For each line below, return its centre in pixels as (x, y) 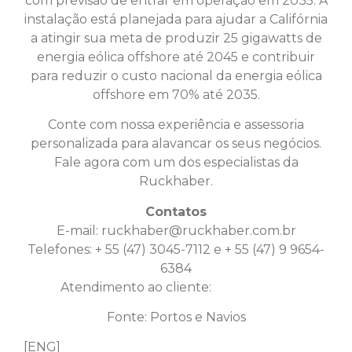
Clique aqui (253, 287)
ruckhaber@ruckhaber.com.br (198, 230)
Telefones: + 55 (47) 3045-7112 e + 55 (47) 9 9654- (176, 249)
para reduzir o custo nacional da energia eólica (176, 75)
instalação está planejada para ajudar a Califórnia (176, 19)
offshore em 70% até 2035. (176, 94)
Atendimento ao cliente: (137, 287)
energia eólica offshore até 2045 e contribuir (176, 57)
